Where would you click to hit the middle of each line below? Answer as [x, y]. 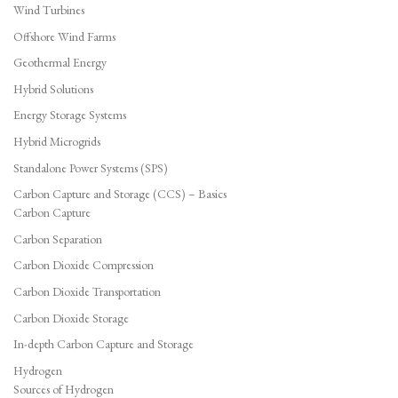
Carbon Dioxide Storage [71, 318]
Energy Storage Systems [70, 115]
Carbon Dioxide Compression [84, 265]
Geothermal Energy [60, 63]
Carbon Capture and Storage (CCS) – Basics [120, 194]
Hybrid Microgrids [57, 141]
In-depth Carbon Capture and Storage [103, 344]
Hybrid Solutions [53, 88]
